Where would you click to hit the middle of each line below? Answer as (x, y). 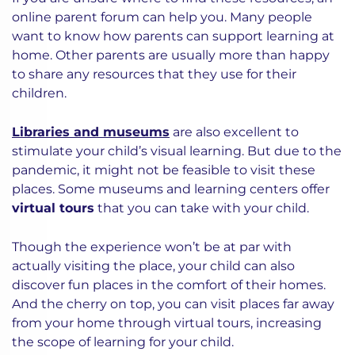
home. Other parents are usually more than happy (171, 55)
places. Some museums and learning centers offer (171, 189)
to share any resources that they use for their (154, 74)
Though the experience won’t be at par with (152, 247)
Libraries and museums (91, 132)
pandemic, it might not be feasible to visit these (164, 170)
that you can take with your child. (202, 208)
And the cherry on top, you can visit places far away (173, 304)
